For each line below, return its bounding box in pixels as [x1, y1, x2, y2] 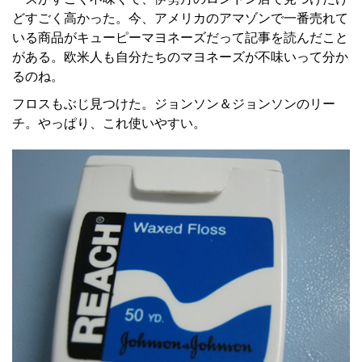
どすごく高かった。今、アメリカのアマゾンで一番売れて [12, 11, 348, 26]
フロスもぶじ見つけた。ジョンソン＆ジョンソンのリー [12, 97, 335, 112]
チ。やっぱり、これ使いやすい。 [12, 116, 206, 131]
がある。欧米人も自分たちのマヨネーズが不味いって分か [12, 50, 348, 65]
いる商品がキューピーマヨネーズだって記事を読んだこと [12, 31, 348, 45]
